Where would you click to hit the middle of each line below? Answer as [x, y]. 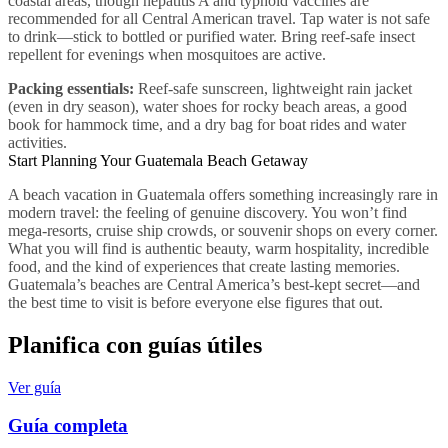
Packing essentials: [71, 88]
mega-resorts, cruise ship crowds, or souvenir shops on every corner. [223, 230]
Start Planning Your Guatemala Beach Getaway [158, 160]
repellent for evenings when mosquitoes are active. [167, 54]
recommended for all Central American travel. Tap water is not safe [219, 18]
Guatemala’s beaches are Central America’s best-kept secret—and [214, 284]
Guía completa [68, 426]
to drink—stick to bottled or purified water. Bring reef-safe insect [211, 36]
